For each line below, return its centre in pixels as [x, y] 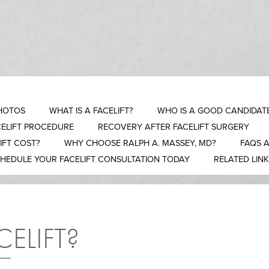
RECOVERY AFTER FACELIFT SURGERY [173, 127]
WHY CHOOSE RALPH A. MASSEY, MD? [140, 143]
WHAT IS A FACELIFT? [91, 110]
